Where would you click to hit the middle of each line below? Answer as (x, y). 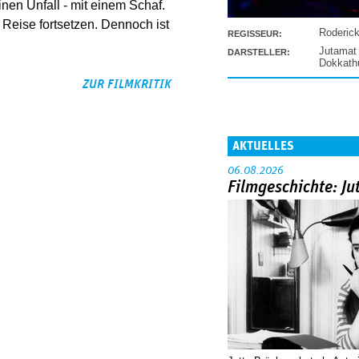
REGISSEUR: (255, 33)
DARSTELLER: (259, 52)
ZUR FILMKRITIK (127, 85)
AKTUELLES (263, 145)
